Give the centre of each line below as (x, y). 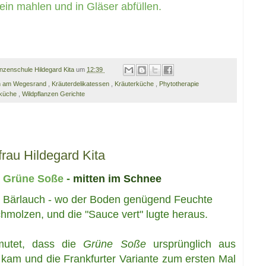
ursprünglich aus (191, 244)
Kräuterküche (135, 84)
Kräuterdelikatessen (81, 84)
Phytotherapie (179, 84)
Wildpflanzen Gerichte (53, 94)
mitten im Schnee (117, 179)
